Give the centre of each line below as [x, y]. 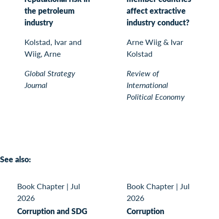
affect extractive [156, 11]
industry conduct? [158, 22]
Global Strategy [50, 73]
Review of [143, 73]
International [147, 85]
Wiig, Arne [43, 54]
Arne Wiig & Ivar [155, 42]
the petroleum [50, 11]
